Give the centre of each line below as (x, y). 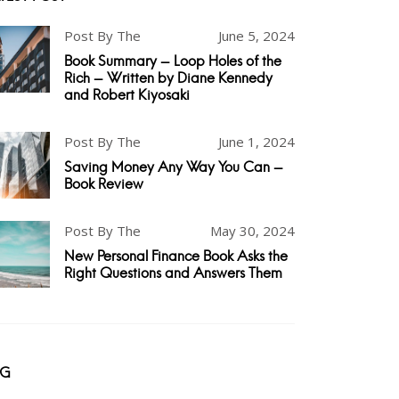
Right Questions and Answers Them (173, 273)
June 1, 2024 (256, 142)
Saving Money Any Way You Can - (174, 167)
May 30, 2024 (252, 231)
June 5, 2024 (256, 36)
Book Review (104, 184)
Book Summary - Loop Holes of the (173, 61)
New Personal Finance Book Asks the (176, 256)
